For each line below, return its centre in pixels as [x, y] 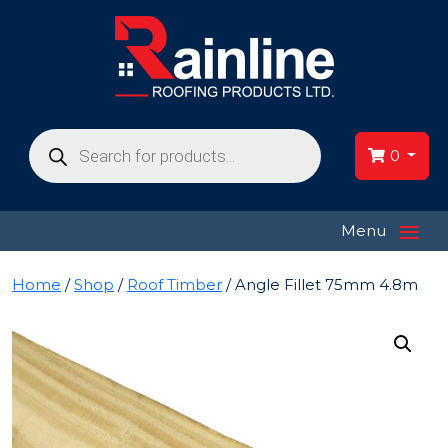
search [53, 150]
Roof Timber [174, 284]
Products [62, 135]
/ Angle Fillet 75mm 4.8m [320, 284]
